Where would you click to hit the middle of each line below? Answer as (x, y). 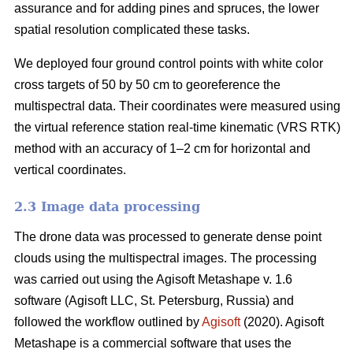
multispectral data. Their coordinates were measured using (177, 106)
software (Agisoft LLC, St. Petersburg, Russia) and (154, 301)
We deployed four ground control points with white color (169, 64)
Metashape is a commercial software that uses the (153, 344)
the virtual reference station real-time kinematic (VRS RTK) (177, 128)
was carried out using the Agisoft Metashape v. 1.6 (153, 280)
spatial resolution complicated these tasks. (132, 30)
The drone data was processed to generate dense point (168, 237)
